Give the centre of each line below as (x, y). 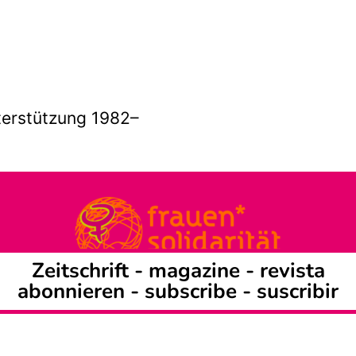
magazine (197, 270)
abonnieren (71, 291)
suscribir (298, 291)
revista (292, 270)
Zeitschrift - (90, 270)
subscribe (191, 291)
